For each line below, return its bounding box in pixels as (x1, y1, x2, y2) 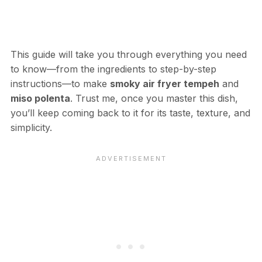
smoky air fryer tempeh (109, 78, 219, 90)
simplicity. (10, 122, 52, 134)
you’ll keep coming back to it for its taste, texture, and (10, 107, 250, 119)
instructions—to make (10, 78, 110, 90)
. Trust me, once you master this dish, (70, 92, 238, 105)
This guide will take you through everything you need (10, 49, 247, 61)
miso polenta (10, 92, 70, 105)
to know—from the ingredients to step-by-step (10, 63, 216, 75)
